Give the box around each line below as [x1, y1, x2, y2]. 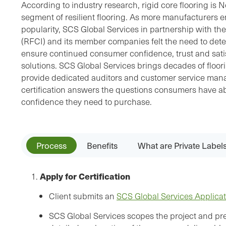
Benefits [87, 139, 118, 152]
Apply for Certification [38, 170, 130, 183]
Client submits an [49, 190, 117, 202]
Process [36, 139, 67, 152]
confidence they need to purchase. [21, 96, 152, 108]
